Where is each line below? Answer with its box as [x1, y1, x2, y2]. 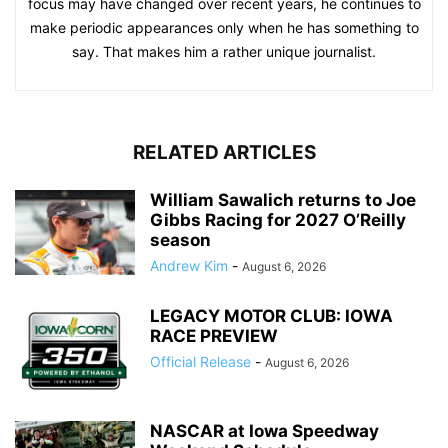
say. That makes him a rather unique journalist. [72, 43, 376, 61]
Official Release [150, 353, 251, 371]
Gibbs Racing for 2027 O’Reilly [150, 210, 406, 231]
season [150, 230, 211, 251]
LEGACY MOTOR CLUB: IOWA [150, 306, 393, 327]
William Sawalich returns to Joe [150, 190, 416, 211]
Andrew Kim [150, 257, 228, 275]
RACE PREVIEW [150, 326, 278, 347]
